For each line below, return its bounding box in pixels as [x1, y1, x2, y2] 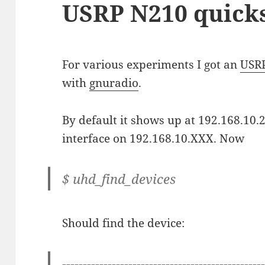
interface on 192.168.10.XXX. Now [62, 131, 245, 147]
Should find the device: [62, 215, 185, 231]
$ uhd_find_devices [62, 170, 176, 188]
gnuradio [89, 75, 139, 91]
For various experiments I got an [62, 57, 241, 73]
